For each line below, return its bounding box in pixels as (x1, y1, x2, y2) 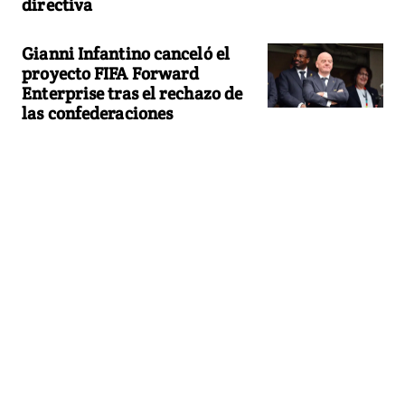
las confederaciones (22, 101, 174, 124)
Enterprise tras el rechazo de (22, 81, 243, 104)
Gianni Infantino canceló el (22, 42, 230, 64)
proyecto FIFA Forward (22, 61, 200, 84)
